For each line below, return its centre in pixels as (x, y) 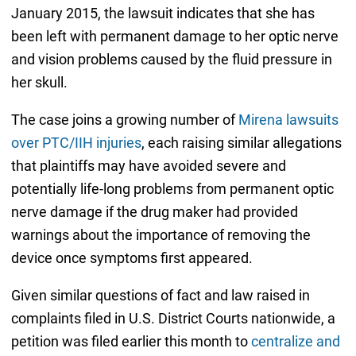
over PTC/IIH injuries (76, 143)
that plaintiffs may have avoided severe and (148, 166)
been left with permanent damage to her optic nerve (174, 37)
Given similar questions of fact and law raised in (160, 296)
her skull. (39, 83)
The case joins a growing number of (124, 120)
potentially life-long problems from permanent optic (172, 189)
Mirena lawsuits (288, 120)
